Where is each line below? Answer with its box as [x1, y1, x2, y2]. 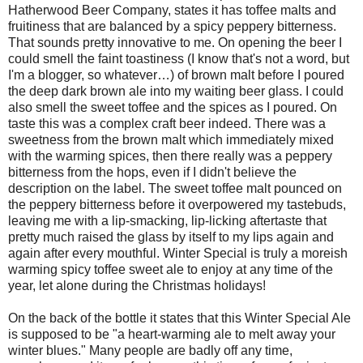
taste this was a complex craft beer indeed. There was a [8, 116, 326, 130]
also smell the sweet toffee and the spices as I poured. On [8, 100, 337, 114]
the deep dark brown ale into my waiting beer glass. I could [8, 83, 344, 98]
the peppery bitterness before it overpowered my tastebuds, [8, 197, 346, 211]
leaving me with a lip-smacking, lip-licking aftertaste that [8, 213, 327, 228]
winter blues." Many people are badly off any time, [8, 343, 293, 357]
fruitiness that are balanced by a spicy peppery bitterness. [8, 19, 336, 33]
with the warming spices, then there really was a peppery [8, 148, 332, 163]
